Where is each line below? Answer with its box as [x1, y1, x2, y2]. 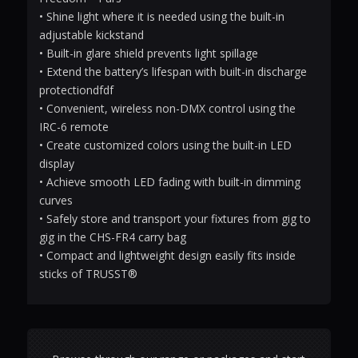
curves [38, 193, 73, 209]
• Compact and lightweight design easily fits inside [38, 248, 296, 264]
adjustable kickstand [38, 27, 144, 43]
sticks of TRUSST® [38, 266, 137, 282]
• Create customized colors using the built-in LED [38, 137, 292, 153]
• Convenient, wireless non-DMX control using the [38, 101, 296, 117]
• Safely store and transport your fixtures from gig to [38, 211, 311, 227]
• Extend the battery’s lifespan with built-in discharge [38, 64, 307, 80]
